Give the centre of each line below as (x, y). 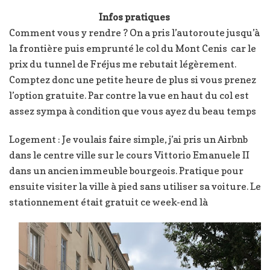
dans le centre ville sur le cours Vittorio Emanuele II (129, 155)
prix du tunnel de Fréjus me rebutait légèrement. (123, 64)
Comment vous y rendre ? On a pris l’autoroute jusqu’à (134, 32)
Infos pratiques (135, 17)
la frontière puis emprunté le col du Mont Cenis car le (133, 48)
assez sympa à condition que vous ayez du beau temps (133, 111)
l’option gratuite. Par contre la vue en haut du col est (129, 95)
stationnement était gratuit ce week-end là (108, 202)
